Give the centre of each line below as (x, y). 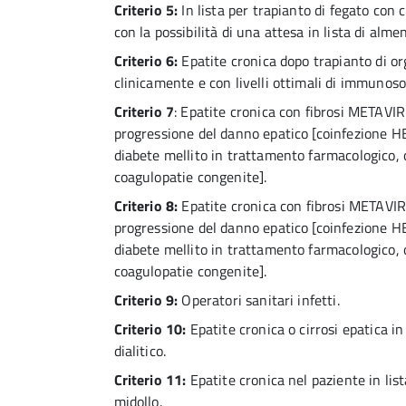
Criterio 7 (144, 111)
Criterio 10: (150, 329)
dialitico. (140, 350)
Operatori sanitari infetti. (259, 300)
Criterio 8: (146, 205)
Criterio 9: (146, 300)
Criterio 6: (146, 60)
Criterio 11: (150, 379)
